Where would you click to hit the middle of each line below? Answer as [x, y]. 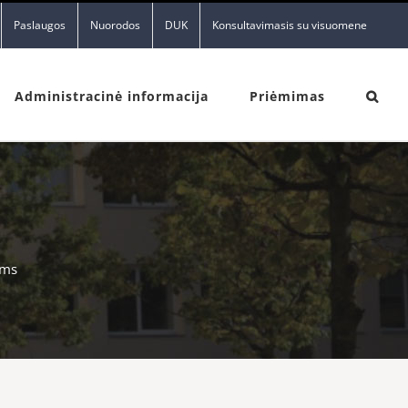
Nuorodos [115, 25]
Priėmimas [287, 96]
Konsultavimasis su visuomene [290, 25]
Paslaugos [40, 25]
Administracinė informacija [112, 96]
